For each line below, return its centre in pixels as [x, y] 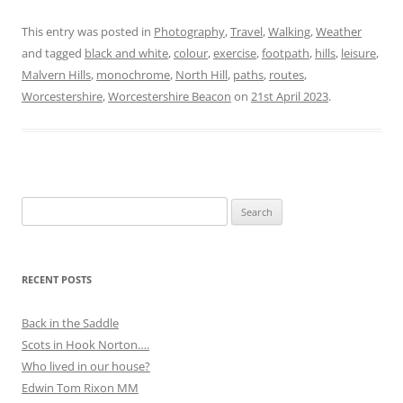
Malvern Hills [56, 75]
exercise [235, 54]
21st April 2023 [290, 97]
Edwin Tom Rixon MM [80, 388]
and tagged [53, 54]
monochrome [133, 75]
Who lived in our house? [86, 367]
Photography [189, 32]
